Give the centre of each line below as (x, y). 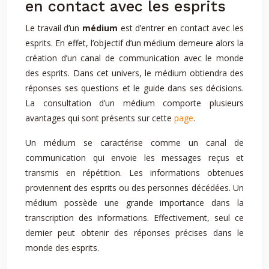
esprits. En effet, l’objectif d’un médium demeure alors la (134, 43)
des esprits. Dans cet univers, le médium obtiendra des (134, 73)
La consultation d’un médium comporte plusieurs (134, 103)
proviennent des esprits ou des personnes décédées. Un (134, 188)
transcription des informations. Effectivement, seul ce (134, 218)
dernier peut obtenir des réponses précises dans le (134, 233)
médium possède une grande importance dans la (134, 203)
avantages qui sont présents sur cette (100, 118)
